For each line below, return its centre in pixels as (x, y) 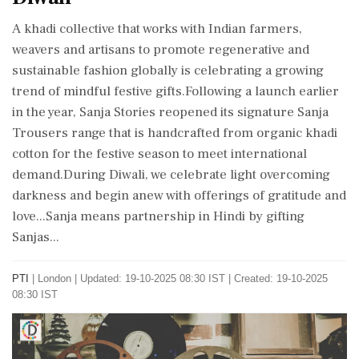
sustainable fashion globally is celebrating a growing (168, 71)
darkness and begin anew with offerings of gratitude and (179, 196)
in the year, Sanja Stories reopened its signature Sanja (170, 112)
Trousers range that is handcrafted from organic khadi (175, 133)
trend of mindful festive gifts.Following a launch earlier (175, 91)
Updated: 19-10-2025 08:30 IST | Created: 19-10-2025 (204, 278)
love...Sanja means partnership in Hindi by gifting (158, 216)
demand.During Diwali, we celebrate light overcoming (171, 175)
